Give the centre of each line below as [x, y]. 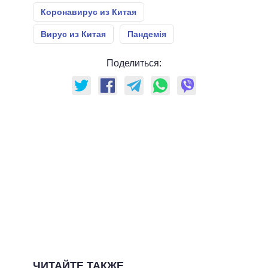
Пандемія [147, 34]
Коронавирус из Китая [89, 12]
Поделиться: [134, 63]
